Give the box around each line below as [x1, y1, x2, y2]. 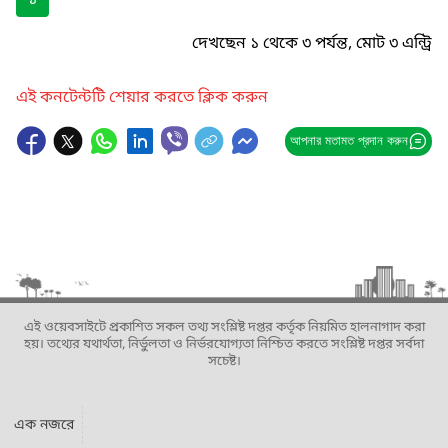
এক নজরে [13, 416, 74, 435]
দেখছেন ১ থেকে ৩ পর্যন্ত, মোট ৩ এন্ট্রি [192, 33, 432, 55]
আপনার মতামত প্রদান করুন [289, 133, 408, 148]
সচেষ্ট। [207, 353, 241, 370]
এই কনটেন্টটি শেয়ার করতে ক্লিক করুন [16, 87, 268, 109]
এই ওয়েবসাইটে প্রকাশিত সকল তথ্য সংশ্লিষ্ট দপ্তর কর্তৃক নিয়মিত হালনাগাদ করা [23, 319, 425, 336]
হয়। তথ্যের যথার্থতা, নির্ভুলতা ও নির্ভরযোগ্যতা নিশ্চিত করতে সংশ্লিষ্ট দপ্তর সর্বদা [24, 336, 424, 353]
